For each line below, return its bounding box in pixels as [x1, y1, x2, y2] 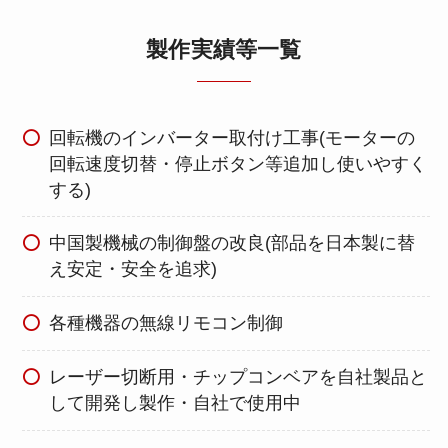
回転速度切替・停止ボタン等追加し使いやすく [49, 153, 428, 174]
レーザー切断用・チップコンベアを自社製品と [49, 367, 428, 388]
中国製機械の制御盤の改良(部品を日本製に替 [49, 233, 416, 254]
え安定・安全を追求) [49, 259, 218, 280]
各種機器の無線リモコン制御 [49, 313, 284, 334]
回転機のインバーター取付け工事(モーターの [49, 127, 416, 148]
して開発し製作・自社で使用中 [49, 393, 302, 414]
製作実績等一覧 [146, 38, 302, 63]
